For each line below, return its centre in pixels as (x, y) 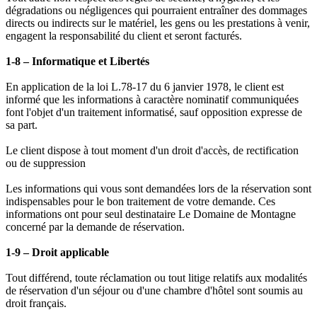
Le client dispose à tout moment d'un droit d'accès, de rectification (152, 151)
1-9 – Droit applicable (57, 253)
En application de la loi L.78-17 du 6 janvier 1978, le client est (145, 87)
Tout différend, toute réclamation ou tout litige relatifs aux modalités (156, 278)
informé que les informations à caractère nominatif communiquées (152, 100)
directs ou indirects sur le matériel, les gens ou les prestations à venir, (158, 23)
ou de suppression (46, 163)
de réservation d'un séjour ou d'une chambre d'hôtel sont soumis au (154, 291)
